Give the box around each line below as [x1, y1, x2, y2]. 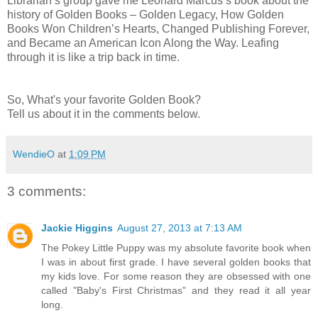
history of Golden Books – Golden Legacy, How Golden [7, 8, 284, 21]
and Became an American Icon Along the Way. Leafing [7, 36, 279, 49]
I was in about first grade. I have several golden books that [41, 256, 311, 268]
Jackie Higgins [41, 222, 113, 234]
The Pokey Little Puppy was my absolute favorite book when [41, 242, 311, 254]
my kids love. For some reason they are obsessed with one [41, 270, 311, 283]
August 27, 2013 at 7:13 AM [117, 222, 242, 234]
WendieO [13, 148, 55, 160]
